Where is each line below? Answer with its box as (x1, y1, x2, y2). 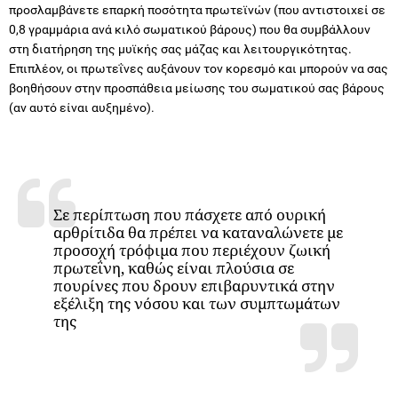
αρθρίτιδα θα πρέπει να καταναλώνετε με (53, 221, 343, 243)
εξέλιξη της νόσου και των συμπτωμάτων (53, 292, 340, 314)
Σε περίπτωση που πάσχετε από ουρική (53, 203, 326, 225)
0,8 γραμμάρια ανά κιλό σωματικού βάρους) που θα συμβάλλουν (9, 21, 370, 36)
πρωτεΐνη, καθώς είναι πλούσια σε (53, 257, 294, 278)
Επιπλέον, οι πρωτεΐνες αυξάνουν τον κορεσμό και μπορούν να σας (9, 60, 388, 76)
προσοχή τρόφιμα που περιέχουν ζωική (53, 239, 330, 260)
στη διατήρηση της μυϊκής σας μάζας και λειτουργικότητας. (9, 41, 352, 56)
